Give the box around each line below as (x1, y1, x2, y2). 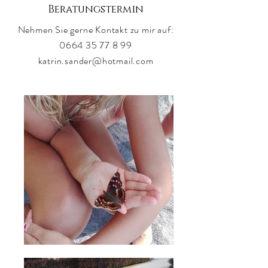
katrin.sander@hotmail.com (38, 54, 154, 68)
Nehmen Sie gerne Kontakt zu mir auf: (17, 23, 174, 36)
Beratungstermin (48, 2, 144, 16)
